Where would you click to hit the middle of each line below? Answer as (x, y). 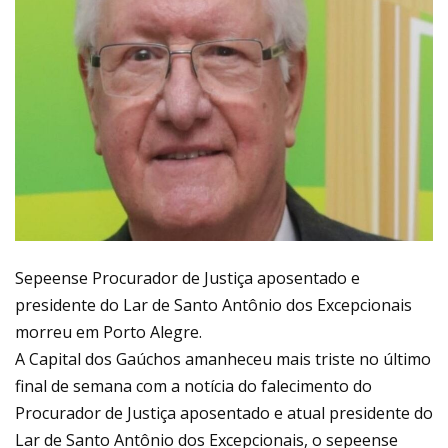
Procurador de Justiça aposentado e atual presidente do (224, 412)
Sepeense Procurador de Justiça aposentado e (187, 277)
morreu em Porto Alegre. (108, 331)
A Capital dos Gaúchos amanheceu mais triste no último (223, 358)
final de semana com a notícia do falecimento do (193, 385)
